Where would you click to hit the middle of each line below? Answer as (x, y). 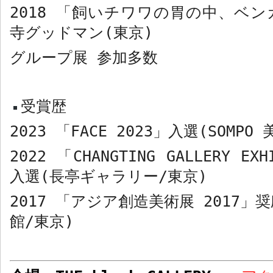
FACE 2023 (112, 131)
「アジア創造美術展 (129, 201)
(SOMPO (231, 131)
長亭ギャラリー (104, 176)
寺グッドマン (57, 33)
